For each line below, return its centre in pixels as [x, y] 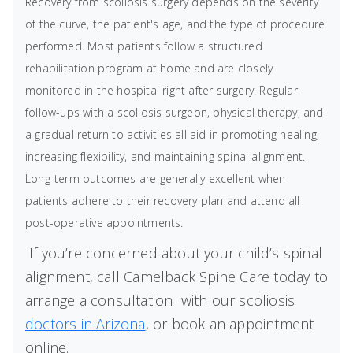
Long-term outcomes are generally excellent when [156, 178]
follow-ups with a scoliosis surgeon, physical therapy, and [175, 112]
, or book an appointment [230, 324]
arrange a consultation [101, 300]
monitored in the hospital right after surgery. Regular [162, 90]
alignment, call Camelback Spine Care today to [177, 277]
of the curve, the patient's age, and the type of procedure [175, 24]
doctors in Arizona [85, 324]
